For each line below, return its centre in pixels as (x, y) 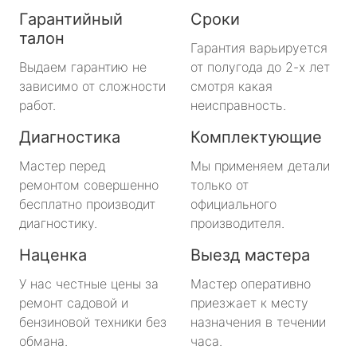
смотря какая (231, 86)
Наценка (53, 255)
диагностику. (58, 223)
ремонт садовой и (74, 302)
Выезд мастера (250, 255)
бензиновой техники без (93, 322)
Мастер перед (62, 165)
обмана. (43, 341)
